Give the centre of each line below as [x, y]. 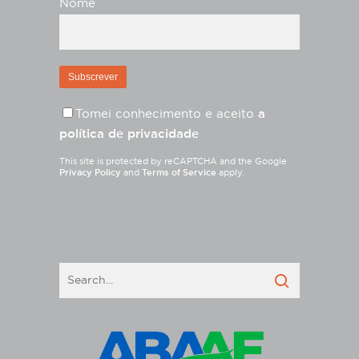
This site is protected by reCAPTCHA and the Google [173, 161]
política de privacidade [129, 134]
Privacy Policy [90, 172]
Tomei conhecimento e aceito [167, 114]
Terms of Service [179, 172]
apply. [230, 172]
